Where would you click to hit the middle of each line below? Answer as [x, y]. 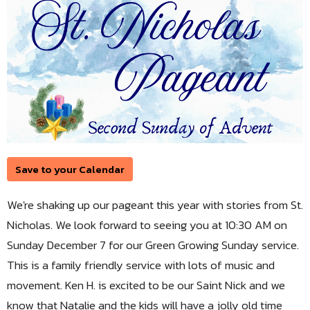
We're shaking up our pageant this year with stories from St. [155, 205]
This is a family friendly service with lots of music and [141, 265]
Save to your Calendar [70, 170]
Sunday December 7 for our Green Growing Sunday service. [153, 245]
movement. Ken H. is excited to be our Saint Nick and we [146, 285]
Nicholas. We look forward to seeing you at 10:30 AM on [147, 225]
